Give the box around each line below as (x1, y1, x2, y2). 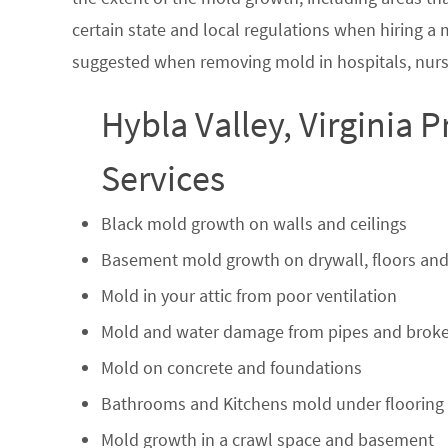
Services (100, 155, 225, 201)
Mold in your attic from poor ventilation (100, 283, 397, 307)
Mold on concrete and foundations (100, 355, 362, 379)
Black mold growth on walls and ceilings (100, 211, 407, 235)
